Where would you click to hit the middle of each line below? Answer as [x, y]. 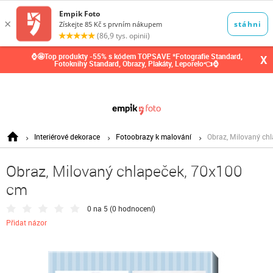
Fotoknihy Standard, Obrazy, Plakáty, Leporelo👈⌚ [136, 63]
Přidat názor [27, 222]
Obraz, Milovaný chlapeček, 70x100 [124, 171]
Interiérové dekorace [67, 136]
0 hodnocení [133, 208]
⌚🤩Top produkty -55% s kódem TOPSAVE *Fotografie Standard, [136, 56]
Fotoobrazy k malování [154, 136]
